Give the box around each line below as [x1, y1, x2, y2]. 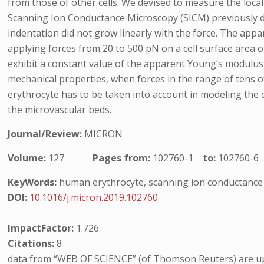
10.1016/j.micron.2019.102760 [29, 191, 159, 204]
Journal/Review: [8, 127, 85, 140]
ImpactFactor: [8, 222, 77, 235]
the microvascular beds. [8, 103, 112, 116]
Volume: [8, 151, 49, 164]
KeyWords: [8, 176, 57, 189]
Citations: [8, 237, 57, 250]
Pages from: [93, 151, 153, 164]
